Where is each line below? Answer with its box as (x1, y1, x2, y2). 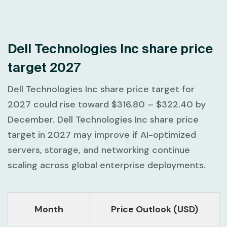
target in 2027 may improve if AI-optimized (8, 128, 196, 141)
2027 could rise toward (8, 98, 111, 110)
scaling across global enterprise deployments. (8, 159, 206, 171)
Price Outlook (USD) (111, 203, 198, 215)
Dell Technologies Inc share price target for (8, 83, 195, 95)
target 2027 (8, 59, 81, 74)
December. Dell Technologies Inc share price (8, 113, 199, 126)
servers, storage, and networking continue (8, 143, 190, 156)
